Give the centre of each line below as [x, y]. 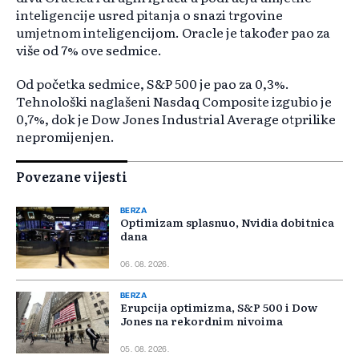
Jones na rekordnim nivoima [202, 321]
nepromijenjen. [65, 137]
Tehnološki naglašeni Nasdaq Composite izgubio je [174, 101]
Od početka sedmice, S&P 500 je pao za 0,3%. [153, 84]
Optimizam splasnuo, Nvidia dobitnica [227, 222]
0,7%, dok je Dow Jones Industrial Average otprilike [176, 119]
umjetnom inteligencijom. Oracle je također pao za [173, 32]
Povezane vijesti [72, 177]
